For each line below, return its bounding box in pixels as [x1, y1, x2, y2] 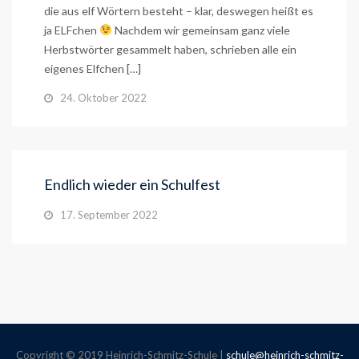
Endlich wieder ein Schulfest [44, 175, 220, 193]
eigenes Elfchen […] [44, 62, 141, 75]
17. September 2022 [60, 208, 158, 221]
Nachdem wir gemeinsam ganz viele [111, 23, 290, 37]
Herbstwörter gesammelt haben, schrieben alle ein [44, 42, 296, 56]
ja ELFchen [44, 23, 99, 37]
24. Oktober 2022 [60, 91, 147, 104]
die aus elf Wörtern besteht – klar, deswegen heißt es [44, 4, 313, 18]
